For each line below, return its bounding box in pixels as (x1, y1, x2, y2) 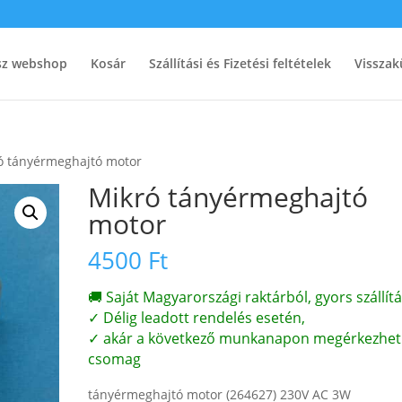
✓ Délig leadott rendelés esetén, (88, 308, 306, 328)
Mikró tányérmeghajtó (88, 179, 369, 215)
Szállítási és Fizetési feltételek (148, 55, 331, 72)
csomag (88, 349, 142, 369)
